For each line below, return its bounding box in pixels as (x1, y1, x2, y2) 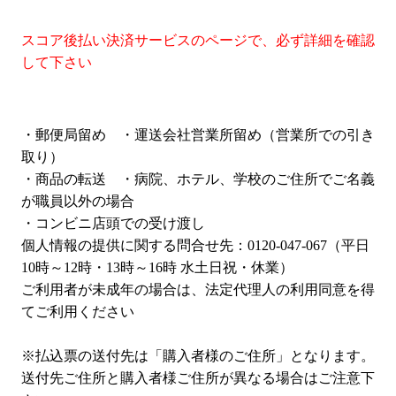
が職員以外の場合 (21, 194, 134, 209)
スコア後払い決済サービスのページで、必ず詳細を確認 (21, 33, 375, 49)
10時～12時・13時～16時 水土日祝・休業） (21, 260, 293, 276)
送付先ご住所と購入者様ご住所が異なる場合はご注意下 (21, 370, 375, 386)
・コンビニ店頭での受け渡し (21, 216, 205, 232)
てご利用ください (21, 304, 134, 320)
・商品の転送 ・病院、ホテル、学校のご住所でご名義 (21, 171, 375, 187)
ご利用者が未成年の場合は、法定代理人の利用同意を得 (21, 282, 375, 298)
